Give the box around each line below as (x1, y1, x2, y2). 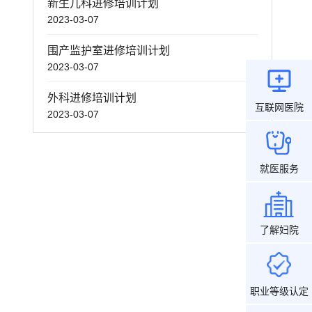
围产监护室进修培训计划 (47, 44, 170, 56)
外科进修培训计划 (47, 91, 136, 104)
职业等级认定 (249, 285, 309, 297)
